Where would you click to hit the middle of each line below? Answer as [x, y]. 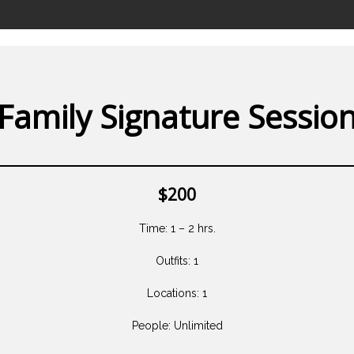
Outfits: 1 [177, 260]
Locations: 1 [177, 293]
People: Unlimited [177, 325]
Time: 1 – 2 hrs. [177, 228]
